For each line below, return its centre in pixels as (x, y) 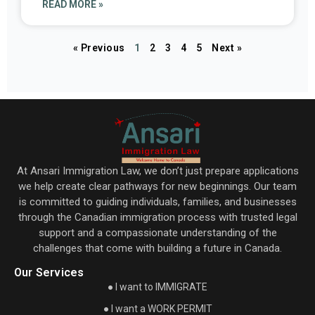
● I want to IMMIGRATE (157, 287)
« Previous (99, 47)
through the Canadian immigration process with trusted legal (157, 217)
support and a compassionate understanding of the (157, 232)
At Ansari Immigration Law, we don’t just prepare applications (157, 171)
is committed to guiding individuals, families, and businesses (157, 201)
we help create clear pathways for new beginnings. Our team (157, 186)
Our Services (49, 273)
